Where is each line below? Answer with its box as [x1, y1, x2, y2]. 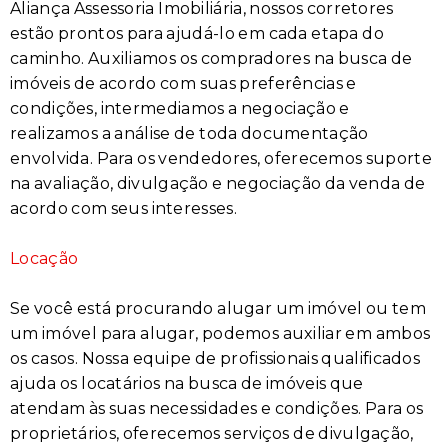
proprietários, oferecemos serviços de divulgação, [10, 424, 414, 443]
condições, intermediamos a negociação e [10, 99, 350, 118]
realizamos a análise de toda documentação [10, 124, 369, 143]
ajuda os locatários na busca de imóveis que [10, 374, 364, 393]
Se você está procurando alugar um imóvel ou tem [10, 299, 427, 318]
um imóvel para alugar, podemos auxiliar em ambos [10, 324, 431, 343]
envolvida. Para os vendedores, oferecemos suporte [10, 149, 432, 168]
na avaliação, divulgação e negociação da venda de [10, 174, 426, 193]
